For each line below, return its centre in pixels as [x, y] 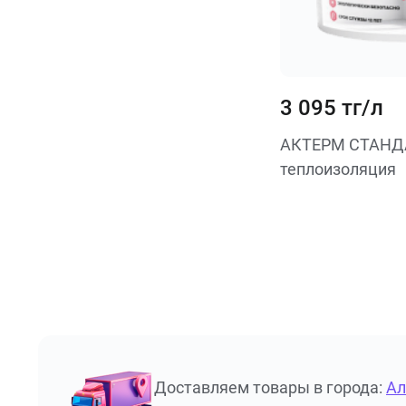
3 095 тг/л [331, 108]
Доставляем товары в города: [268, 387]
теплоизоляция [338, 169]
